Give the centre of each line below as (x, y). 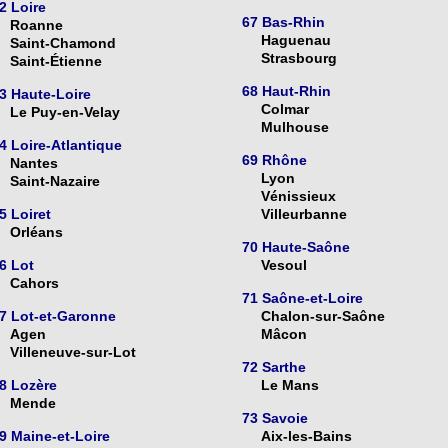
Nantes (33, 163)
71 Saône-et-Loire (302, 298)
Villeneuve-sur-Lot (72, 352)
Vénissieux (298, 196)
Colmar (285, 109)
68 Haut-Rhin (286, 91)
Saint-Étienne (55, 61)
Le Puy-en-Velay (64, 112)
